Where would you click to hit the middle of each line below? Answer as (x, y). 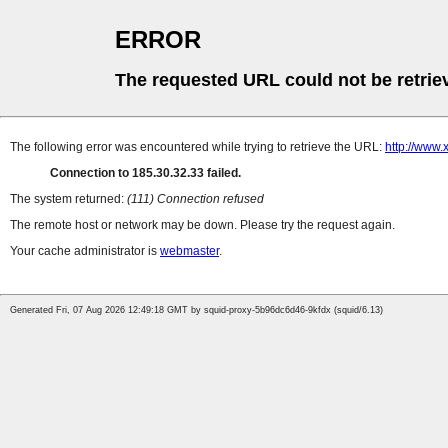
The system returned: (68, 199)
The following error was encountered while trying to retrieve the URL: (197, 147)
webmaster (189, 251)
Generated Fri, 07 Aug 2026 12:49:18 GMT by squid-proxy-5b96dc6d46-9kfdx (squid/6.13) (196, 310)
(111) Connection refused (195, 199)
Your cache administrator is (85, 251)
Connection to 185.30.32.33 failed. (145, 173)
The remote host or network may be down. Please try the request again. (202, 225)
